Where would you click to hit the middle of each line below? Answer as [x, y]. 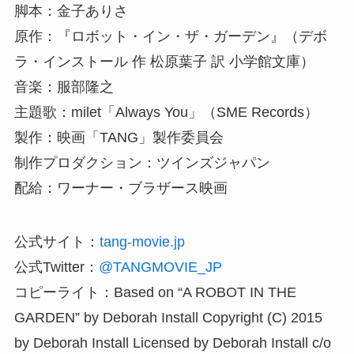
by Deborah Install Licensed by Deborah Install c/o [172, 343]
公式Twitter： [56, 267]
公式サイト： [56, 242]
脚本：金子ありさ [71, 11]
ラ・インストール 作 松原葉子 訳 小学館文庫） [164, 62]
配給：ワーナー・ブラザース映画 [121, 188]
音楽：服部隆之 [64, 87]
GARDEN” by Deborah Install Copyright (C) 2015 [168, 318]
